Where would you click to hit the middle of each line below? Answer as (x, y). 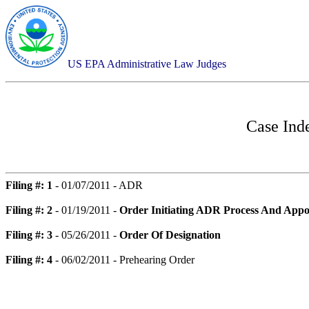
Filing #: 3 (29, 235)
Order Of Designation (170, 235)
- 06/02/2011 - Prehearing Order (123, 260)
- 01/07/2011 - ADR (98, 185)
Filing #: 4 (29, 260)
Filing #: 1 (29, 185)
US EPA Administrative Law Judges (147, 64)
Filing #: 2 (29, 210)
